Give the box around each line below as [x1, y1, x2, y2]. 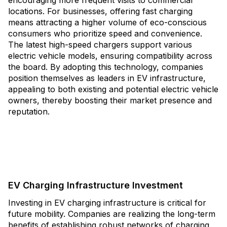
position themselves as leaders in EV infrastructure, [8, 73, 206, 83]
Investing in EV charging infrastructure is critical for [8, 198, 206, 208]
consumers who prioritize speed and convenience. [8, 28, 202, 39]
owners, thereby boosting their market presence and [8, 95, 212, 105]
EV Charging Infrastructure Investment [8, 180, 183, 191]
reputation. [8, 106, 50, 117]
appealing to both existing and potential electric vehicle [8, 84, 218, 94]
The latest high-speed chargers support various [8, 40, 192, 50]
